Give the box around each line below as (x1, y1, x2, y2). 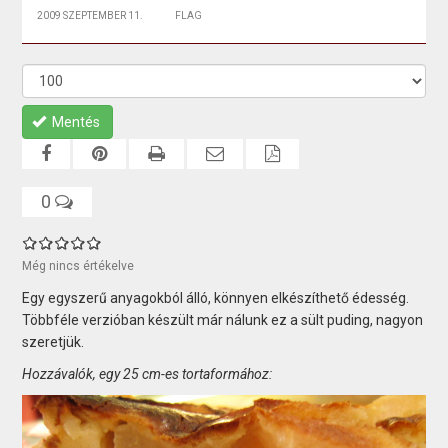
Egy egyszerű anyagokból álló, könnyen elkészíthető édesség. (22, 289, 410, 306)
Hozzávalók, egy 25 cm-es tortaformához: (22, 365, 273, 382)
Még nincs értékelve (22, 258, 135, 273)
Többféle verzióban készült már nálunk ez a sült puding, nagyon (22, 311, 424, 328)
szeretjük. (22, 333, 85, 350)
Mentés (52, 113, 101, 130)
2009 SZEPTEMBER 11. (37, 9, 144, 21)
